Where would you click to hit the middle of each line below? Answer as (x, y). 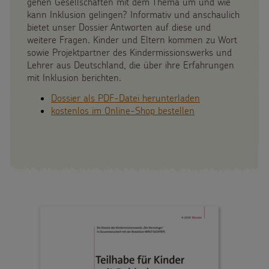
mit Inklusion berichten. (74, 77)
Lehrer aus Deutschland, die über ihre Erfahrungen (131, 65)
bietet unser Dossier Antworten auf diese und (119, 27)
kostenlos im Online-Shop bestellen (123, 110)
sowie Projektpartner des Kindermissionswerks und (129, 52)
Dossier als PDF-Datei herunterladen (125, 98)
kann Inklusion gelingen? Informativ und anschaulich (133, 14)
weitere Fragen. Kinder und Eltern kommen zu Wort (132, 40)
